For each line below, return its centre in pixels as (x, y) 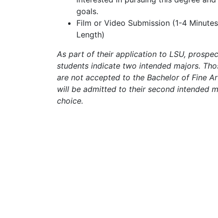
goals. (87, 11)
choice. (70, 100)
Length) (91, 34)
